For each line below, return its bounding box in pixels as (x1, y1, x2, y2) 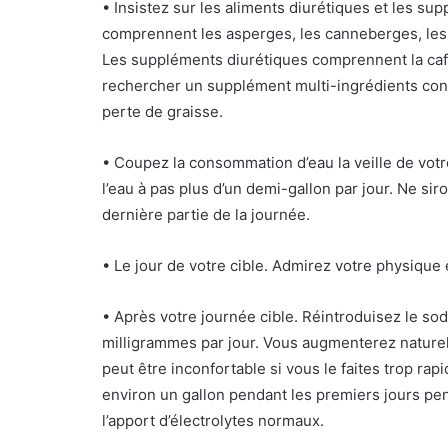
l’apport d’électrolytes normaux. (102, 411, 324, 430)
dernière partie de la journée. (102, 205, 310, 224)
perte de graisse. (102, 102, 223, 121)
